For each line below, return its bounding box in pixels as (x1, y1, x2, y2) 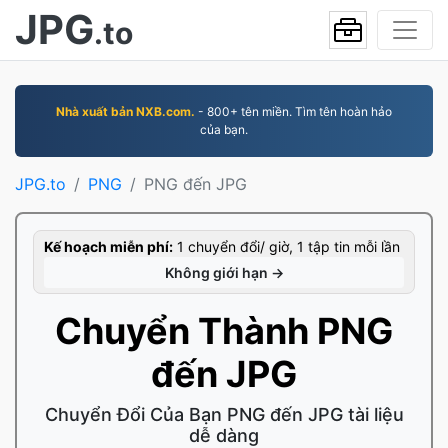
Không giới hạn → (164, 264, 284, 281)
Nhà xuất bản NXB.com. (56, 104, 195, 119)
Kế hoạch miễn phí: (44, 238, 173, 255)
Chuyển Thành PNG (55, 309, 393, 353)
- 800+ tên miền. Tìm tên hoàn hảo (195, 104, 392, 119)
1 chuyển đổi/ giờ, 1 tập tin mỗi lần (173, 238, 400, 255)
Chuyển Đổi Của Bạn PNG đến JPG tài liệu (44, 404, 404, 425)
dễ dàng (189, 425, 259, 446)
